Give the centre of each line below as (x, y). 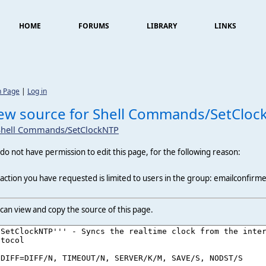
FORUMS (94, 26)
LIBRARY (162, 26)
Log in (37, 91)
